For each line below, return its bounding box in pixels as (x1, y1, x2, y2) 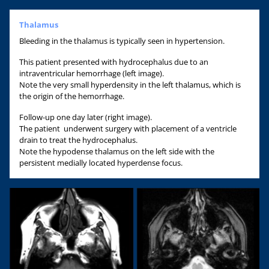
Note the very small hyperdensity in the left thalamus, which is (19, 79, 241, 90)
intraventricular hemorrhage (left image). (19, 67, 164, 79)
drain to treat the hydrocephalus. (19, 134, 138, 145)
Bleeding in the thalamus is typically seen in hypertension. (19, 35, 225, 46)
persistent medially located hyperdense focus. (19, 157, 183, 168)
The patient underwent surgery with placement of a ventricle (19, 122, 237, 134)
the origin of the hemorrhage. (19, 90, 126, 101)
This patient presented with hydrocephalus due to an (19, 56, 208, 67)
